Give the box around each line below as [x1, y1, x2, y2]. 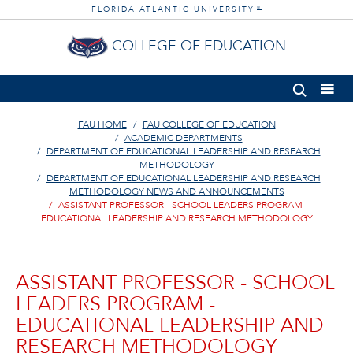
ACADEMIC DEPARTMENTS [124, 132, 243, 144]
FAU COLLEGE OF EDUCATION [142, 118, 276, 131]
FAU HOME [77, 118, 127, 131]
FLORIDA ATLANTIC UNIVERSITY [91, 4, 255, 15]
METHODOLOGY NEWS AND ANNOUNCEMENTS [69, 185, 284, 198]
